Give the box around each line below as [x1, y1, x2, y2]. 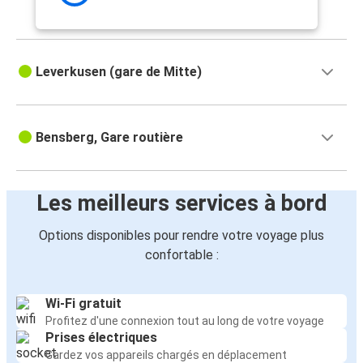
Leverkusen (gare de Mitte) [36, 64, 202, 80]
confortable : [144, 247, 219, 263]
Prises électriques [45, 330, 157, 346]
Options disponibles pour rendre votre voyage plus [39, 228, 324, 244]
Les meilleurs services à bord [36, 190, 327, 217]
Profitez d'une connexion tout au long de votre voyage [45, 314, 324, 328]
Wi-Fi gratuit [45, 296, 122, 312]
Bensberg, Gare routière [36, 130, 183, 146]
